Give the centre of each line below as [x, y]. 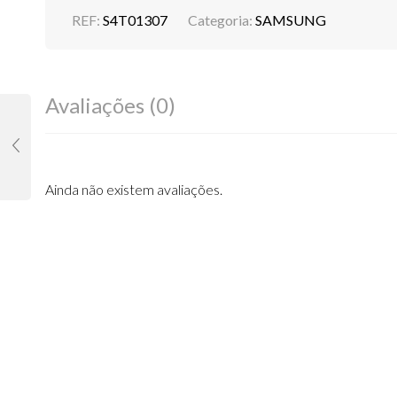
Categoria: [221, 20]
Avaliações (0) [110, 105]
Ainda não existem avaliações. [133, 189]
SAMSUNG [290, 20]
